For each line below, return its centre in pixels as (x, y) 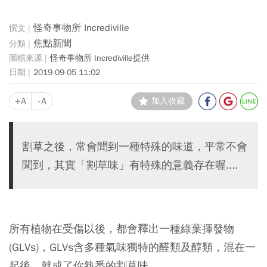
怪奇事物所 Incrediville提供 (100, 58)
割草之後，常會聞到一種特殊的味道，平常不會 (135, 146)
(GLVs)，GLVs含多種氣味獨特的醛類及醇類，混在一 (132, 247)
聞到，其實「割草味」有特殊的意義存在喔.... (130, 165)
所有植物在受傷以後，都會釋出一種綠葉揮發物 (122, 229)
